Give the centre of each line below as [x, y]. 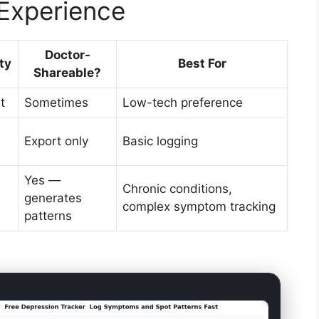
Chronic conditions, [177, 189]
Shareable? [67, 73]
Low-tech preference [183, 103]
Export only [56, 141]
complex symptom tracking [199, 207]
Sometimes [56, 103]
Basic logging [160, 141]
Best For [202, 64]
